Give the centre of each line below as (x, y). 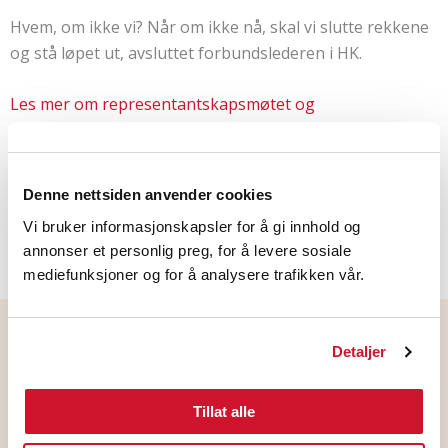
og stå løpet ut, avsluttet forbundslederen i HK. (186, 52)
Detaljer (359, 351)
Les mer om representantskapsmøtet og (162, 104)
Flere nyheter (110, 353)
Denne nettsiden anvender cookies (147, 194)
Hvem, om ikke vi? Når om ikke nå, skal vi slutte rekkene (219, 26)
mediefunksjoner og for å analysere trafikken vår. (194, 274)
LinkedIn (80, 193)
